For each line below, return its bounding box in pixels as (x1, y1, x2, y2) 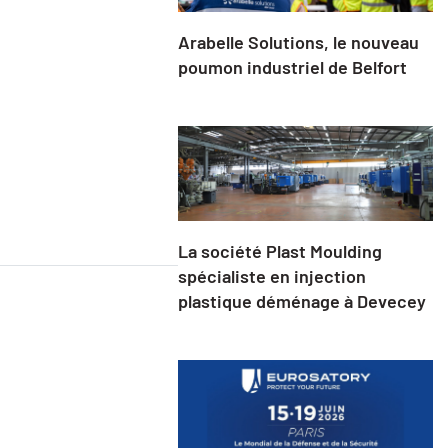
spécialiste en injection (177, 264, 366, 287)
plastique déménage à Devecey (177, 289, 426, 312)
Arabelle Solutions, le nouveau (177, 31, 419, 54)
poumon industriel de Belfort (177, 56, 407, 79)
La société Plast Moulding (177, 239, 382, 262)
